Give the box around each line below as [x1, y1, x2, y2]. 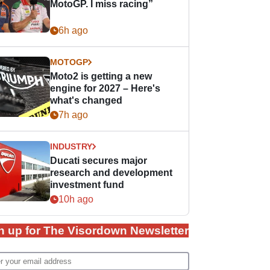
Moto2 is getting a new [50, 71, 152, 81]
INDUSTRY [50, 142, 93, 151]
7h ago [58, 110, 89, 120]
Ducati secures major [50, 155, 148, 166]
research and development [50, 168, 173, 178]
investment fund [50, 180, 125, 190]
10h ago [58, 194, 94, 204]
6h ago [58, 25, 89, 36]
